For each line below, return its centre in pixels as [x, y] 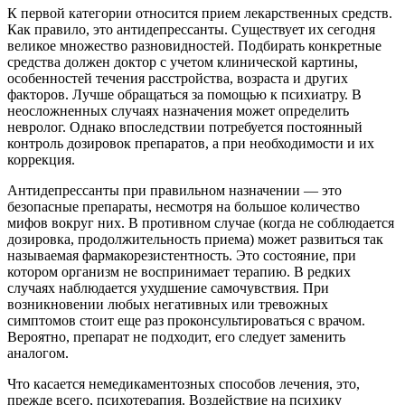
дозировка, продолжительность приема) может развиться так [195, 239]
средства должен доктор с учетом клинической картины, [183, 61]
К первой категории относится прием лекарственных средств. [200, 13]
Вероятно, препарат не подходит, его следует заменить [176, 336]
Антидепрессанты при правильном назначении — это [174, 190]
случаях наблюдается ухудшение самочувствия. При [168, 287]
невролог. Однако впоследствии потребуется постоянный [185, 127]
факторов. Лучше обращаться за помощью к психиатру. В [184, 94]
